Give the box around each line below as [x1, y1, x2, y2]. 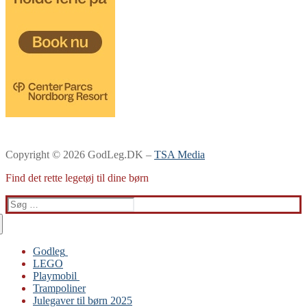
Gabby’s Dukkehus [60, 258, 144, 270]
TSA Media [154, 149, 205, 161]
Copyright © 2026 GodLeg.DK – [5, 149, 154, 161]
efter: [7, 209, 29, 221]
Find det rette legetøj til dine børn [5, 172, 149, 184]
